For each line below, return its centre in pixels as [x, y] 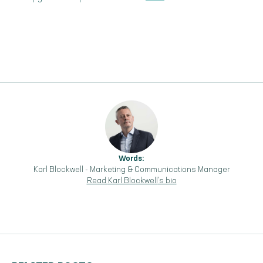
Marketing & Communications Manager [160, 169]
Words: [131, 158]
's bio [167, 181]
